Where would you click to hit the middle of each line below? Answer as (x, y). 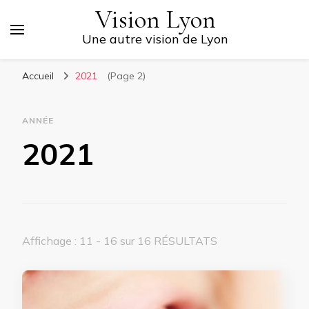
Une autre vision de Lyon (155, 39)
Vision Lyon (155, 20)
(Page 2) (125, 76)
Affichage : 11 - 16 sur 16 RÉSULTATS (120, 241)
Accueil (38, 76)
